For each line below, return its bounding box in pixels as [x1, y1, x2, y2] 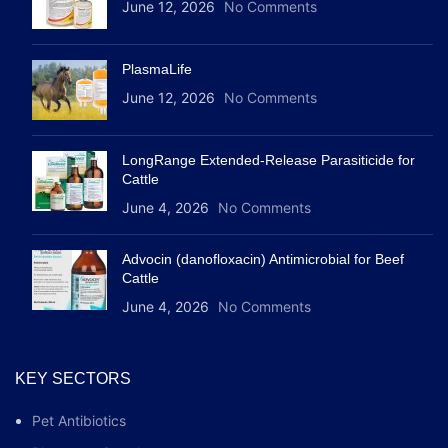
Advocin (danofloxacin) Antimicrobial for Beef [122, 250, 404, 267]
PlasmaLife [122, 60, 192, 77]
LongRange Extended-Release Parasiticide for [122, 151, 415, 168]
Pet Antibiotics [32, 411, 126, 429]
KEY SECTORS [15, 369, 131, 387]
